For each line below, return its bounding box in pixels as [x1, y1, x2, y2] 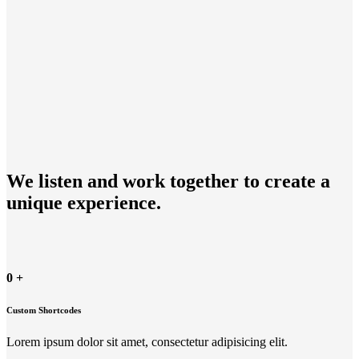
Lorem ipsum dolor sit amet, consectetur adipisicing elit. [6, 334, 288, 349]
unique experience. [6, 192, 161, 213]
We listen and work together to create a [6, 170, 330, 192]
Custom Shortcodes [6, 305, 81, 315]
